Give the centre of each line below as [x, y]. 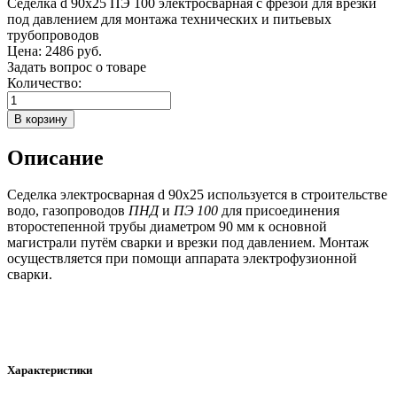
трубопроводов [53, 35]
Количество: [44, 82]
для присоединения [279, 211]
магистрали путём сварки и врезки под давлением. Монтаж [188, 243]
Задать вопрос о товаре [77, 66]
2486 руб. [74, 51]
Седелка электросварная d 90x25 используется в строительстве [197, 195]
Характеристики [50, 370]
